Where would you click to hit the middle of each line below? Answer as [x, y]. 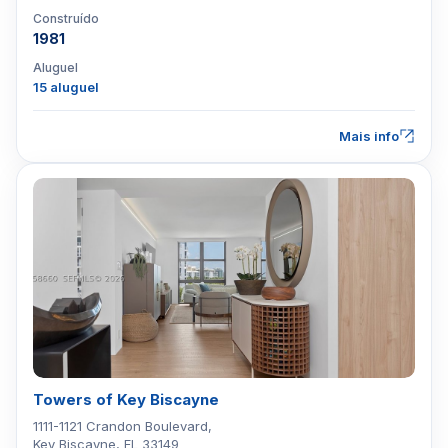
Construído [66, 18]
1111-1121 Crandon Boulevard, [122, 426]
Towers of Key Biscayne [126, 399]
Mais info [369, 136]
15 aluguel [66, 87]
